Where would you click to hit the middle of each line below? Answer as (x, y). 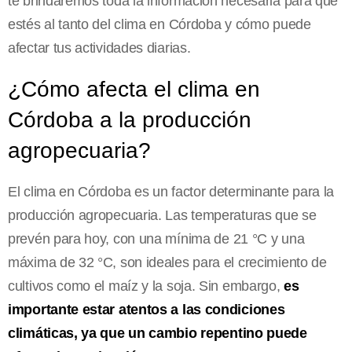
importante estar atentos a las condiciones (147, 309)
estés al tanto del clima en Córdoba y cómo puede (159, 24)
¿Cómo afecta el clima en (134, 89)
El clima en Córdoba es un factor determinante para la (171, 191)
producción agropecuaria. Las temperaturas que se (162, 215)
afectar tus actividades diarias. (99, 48)
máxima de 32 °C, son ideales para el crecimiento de (167, 262)
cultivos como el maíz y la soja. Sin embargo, (146, 286)
